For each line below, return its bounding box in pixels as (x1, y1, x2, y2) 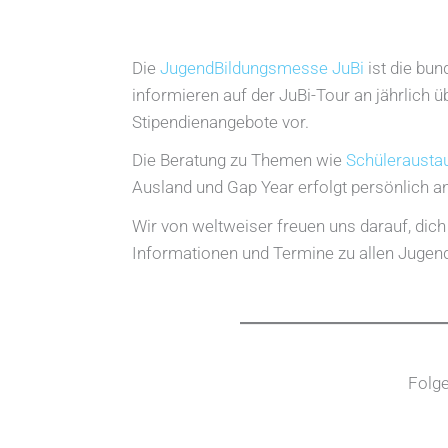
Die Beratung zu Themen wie (132, 150, 346, 171)
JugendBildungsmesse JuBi (160, 57, 364, 78)
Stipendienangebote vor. (132, 111, 309, 132)
